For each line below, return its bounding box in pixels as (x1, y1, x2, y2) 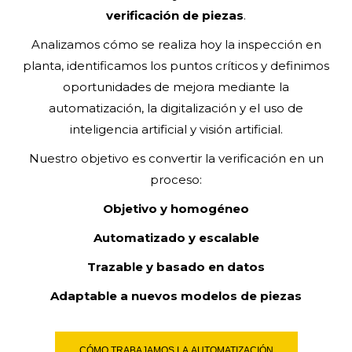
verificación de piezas (106, 7, 244, 23)
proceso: (150, 171, 202, 187)
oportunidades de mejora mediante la (63, 79, 289, 94)
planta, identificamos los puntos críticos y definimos (23, 57, 329, 73)
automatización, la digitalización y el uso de (49, 100, 303, 115)
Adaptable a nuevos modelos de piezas (50, 288, 302, 303)
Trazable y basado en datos (87, 258, 265, 274)
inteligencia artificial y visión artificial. (69, 121, 283, 137)
